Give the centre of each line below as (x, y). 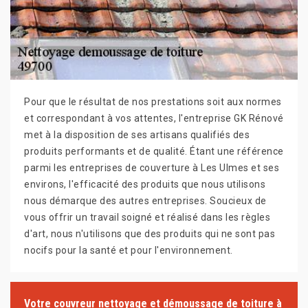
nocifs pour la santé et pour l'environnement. (129, 251)
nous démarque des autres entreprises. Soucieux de (145, 201)
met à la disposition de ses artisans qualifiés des (137, 135)
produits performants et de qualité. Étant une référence (154, 152)
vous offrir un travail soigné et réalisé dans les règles (147, 218)
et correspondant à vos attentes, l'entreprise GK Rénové (154, 119)
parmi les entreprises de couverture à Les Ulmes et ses (152, 168)
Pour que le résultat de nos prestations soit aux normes (153, 102)
